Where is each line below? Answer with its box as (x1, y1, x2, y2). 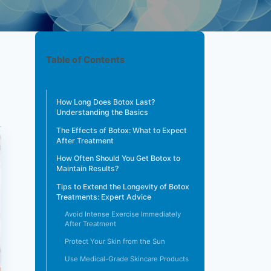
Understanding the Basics (56, 108, 148, 117)
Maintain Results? (56, 164, 119, 174)
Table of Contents (45, 54, 125, 65)
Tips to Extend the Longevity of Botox (56, 181, 189, 191)
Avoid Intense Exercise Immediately (65, 210, 181, 219)
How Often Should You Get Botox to (56, 154, 180, 163)
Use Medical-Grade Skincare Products (65, 254, 189, 263)
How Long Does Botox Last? (56, 97, 155, 107)
